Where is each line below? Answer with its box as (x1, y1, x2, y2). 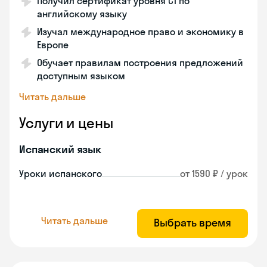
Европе (37, 39, 69, 51)
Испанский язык (19, 142, 101, 156)
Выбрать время (154, 216, 231, 229)
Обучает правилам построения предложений (37, 57, 243, 69)
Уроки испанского (19, 167, 102, 179)
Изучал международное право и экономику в (37, 26, 244, 38)
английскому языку (37, 8, 127, 20)
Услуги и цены (19, 114, 113, 132)
